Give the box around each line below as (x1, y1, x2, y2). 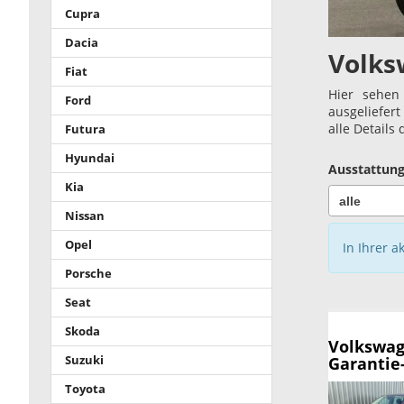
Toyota (65, 381, 106, 397)
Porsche (65, 265, 112, 281)
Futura (65, 121, 106, 137)
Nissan (65, 207, 105, 224)
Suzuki (65, 352, 104, 368)
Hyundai (65, 150, 115, 166)
